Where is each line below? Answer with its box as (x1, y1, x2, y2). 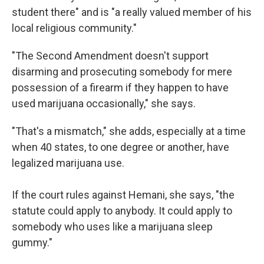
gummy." (12, 236, 52, 249)
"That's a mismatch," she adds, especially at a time (12, 125, 246, 137)
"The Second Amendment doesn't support (12, 49, 209, 62)
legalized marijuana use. (12, 157, 124, 169)
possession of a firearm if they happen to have (12, 81, 229, 94)
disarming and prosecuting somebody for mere (12, 65, 232, 78)
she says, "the (169, 189, 235, 201)
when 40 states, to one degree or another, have (12, 141, 229, 153)
